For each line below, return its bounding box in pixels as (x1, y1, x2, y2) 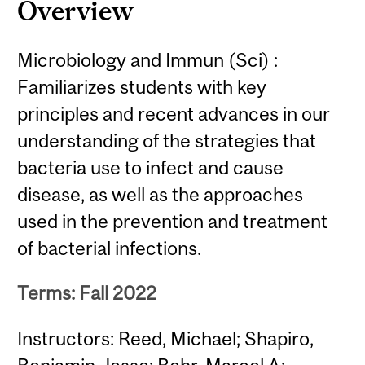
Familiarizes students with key (17, 75, 267, 98)
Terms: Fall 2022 (17, 282, 157, 305)
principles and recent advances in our (17, 102, 331, 125)
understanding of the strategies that (17, 129, 317, 152)
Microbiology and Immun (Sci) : (17, 48, 279, 71)
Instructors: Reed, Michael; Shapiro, (17, 327, 314, 350)
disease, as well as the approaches (17, 182, 304, 205)
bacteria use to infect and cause (17, 156, 284, 178)
